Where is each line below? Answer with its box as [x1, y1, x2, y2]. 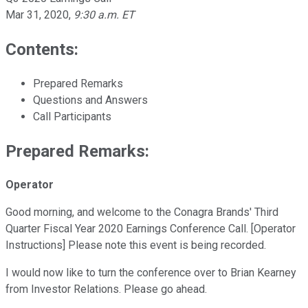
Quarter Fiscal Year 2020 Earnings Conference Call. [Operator [5, 222, 296, 236]
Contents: [5, 39, 78, 59]
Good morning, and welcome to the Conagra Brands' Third [5, 206, 278, 219]
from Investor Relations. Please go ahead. [5, 283, 207, 296]
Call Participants [33, 109, 111, 123]
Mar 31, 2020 [5, 8, 69, 21]
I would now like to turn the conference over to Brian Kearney [5, 266, 296, 280]
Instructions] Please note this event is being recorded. [5, 239, 266, 252]
